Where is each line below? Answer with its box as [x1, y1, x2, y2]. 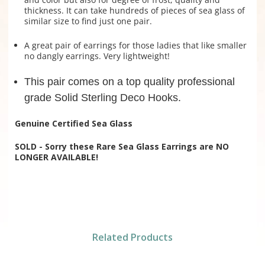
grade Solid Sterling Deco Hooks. [24, 92, 181, 104]
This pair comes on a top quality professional [24, 76, 235, 88]
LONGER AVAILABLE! [14, 151, 98, 163]
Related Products [92, 231, 173, 244]
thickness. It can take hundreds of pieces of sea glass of [24, 5, 245, 17]
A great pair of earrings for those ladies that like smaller [24, 40, 247, 51]
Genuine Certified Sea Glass [14, 118, 132, 130]
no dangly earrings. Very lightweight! [24, 50, 170, 62]
